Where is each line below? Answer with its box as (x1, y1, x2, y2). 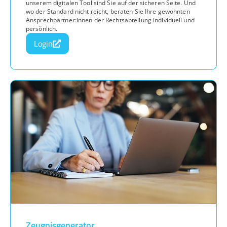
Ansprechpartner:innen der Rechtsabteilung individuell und (26, 15, 195, 24)
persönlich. (26, 24, 58, 33)
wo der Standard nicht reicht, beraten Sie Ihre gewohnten (26, 7, 190, 16)
